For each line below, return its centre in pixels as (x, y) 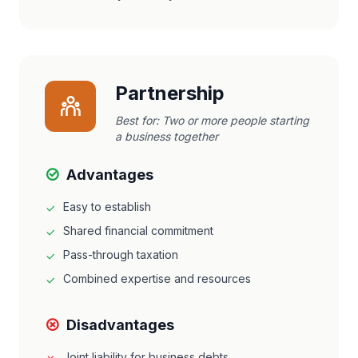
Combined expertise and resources (157, 278)
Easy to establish (107, 207)
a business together (167, 136)
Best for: (139, 120)
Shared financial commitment (138, 231)
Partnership (170, 93)
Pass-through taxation (121, 255)
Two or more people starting (236, 120)
